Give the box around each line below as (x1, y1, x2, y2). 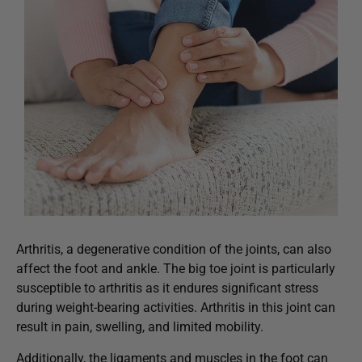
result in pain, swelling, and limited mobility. (16, 319, 263, 335)
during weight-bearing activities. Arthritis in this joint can (16, 300, 335, 316)
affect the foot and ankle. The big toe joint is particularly (16, 261, 335, 277)
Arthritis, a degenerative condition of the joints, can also (16, 242, 331, 258)
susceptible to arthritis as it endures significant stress (16, 280, 318, 297)
